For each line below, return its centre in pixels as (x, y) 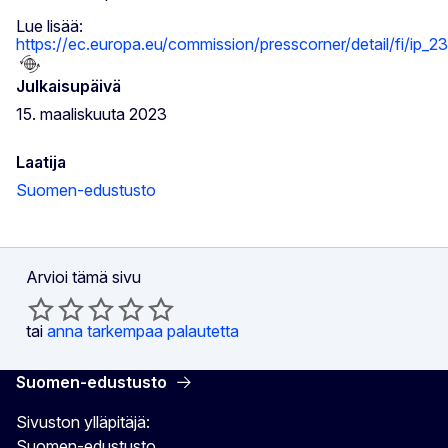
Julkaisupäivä (68, 85)
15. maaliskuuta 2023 (91, 113)
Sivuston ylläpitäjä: (83, 421)
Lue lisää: (49, 25)
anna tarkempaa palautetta (143, 330)
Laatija (41, 161)
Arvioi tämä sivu (83, 276)
